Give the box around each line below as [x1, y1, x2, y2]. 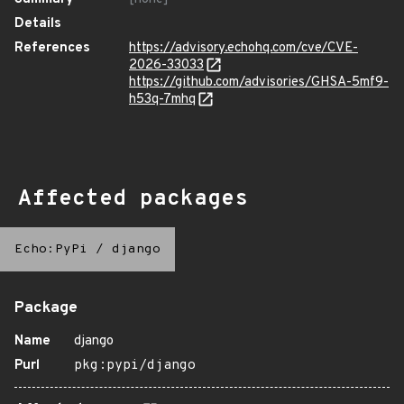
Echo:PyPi [14, 242, 87, 257]
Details [14, 15, 61, 32]
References [14, 40, 90, 57]
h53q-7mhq [129, 91, 196, 108]
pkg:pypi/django [74, 357, 196, 374]
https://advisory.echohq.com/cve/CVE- [129, 40, 358, 57]
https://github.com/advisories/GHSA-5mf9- [129, 74, 389, 91]
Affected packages [18, 186, 248, 213]
